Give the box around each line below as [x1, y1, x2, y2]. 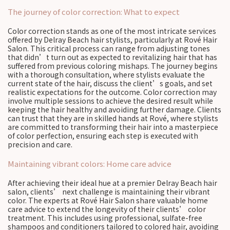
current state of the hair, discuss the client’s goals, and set [8, 78, 213, 88]
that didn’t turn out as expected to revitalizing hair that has [8, 52, 217, 62]
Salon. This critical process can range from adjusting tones [8, 43, 210, 53]
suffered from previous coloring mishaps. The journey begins [8, 61, 218, 71]
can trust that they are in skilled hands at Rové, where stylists [8, 113, 218, 123]
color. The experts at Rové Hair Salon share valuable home [8, 195, 208, 205]
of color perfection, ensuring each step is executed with [8, 130, 198, 141]
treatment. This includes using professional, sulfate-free [8, 213, 202, 223]
